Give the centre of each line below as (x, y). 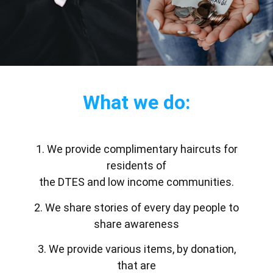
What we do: (136, 103)
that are (136, 265)
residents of (136, 166)
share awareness (136, 224)
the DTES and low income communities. (136, 182)
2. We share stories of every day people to (136, 207)
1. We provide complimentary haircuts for (136, 149)
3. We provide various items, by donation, (136, 249)
